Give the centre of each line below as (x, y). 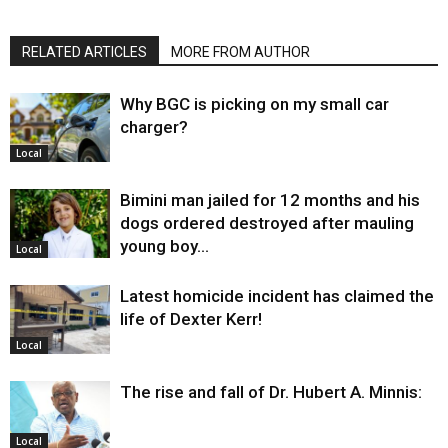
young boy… (164, 246)
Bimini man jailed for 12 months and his (270, 200)
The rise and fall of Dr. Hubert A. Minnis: (271, 392)
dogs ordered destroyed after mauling (267, 223)
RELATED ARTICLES (84, 52)
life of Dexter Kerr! (191, 319)
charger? (154, 127)
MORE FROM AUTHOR (240, 52)
